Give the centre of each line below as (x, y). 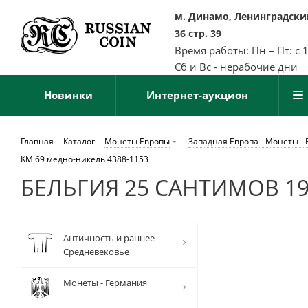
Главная (37, 141)
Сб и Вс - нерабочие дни (236, 67)
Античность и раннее (109, 238)
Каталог (79, 141)
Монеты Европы (137, 141)
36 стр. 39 (198, 33)
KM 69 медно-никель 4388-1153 (85, 159)
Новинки (68, 95)
